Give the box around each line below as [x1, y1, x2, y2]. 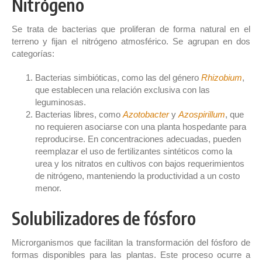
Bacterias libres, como [35, 109, 123, 119]
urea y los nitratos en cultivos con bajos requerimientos [35, 158, 244, 168]
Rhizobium [201, 72, 242, 82]
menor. [35, 182, 61, 193]
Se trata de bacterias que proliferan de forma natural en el [12, 23, 250, 34]
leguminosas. [35, 96, 86, 107]
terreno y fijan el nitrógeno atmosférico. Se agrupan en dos [12, 36, 250, 46]
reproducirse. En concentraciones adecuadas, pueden [35, 133, 241, 144]
